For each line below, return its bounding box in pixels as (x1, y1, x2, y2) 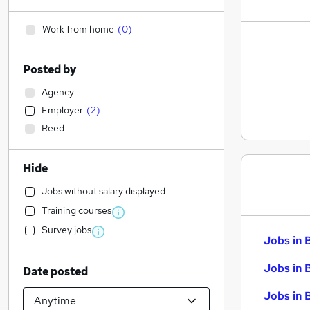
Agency (42, 86, 74, 98)
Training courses (42, 204, 111, 217)
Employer (42, 104, 83, 116)
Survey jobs (42, 224, 91, 236)
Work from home (42, 23, 114, 35)
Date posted (23, 264, 88, 279)
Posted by (23, 62, 76, 77)
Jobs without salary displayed (42, 185, 165, 197)
